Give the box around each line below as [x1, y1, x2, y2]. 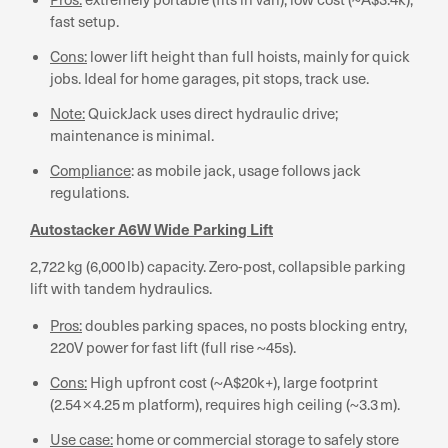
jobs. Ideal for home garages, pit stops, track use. [50, 67, 369, 88]
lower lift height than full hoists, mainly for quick [87, 45, 410, 66]
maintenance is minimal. [50, 124, 214, 145]
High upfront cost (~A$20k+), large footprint [87, 371, 378, 392]
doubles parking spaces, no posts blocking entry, [82, 314, 407, 335]
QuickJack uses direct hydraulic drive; [85, 102, 338, 123]
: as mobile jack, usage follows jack [131, 159, 361, 180]
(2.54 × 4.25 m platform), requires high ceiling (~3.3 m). [50, 393, 400, 414]
